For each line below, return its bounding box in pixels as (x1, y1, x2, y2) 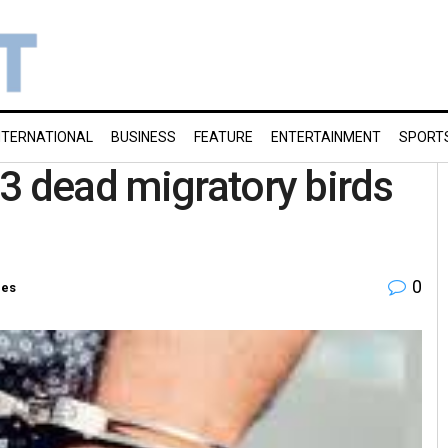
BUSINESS (111, 129, 176, 145)
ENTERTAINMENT (271, 129, 381, 145)
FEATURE (194, 129, 253, 145)
